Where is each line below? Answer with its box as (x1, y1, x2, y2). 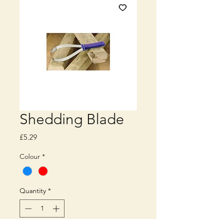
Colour (20, 152, 40, 161)
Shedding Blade (20, 110, 124, 129)
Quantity (20, 186, 46, 196)
